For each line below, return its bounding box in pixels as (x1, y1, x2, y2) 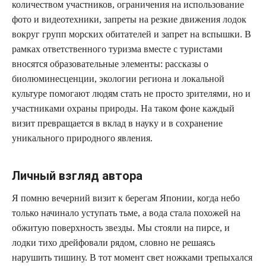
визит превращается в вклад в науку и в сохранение (12, 118, 223, 128)
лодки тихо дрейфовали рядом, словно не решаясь (12, 237, 215, 248)
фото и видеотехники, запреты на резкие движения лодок (12, 14, 246, 24)
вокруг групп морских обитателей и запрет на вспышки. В (12, 28, 251, 39)
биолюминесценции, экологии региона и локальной (12, 73, 224, 84)
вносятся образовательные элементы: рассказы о (12, 58, 208, 69)
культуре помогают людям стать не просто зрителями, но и (12, 88, 251, 99)
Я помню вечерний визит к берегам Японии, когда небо (12, 192, 240, 203)
